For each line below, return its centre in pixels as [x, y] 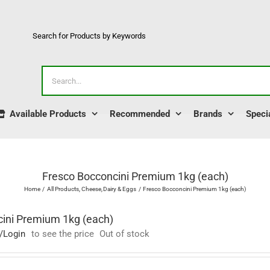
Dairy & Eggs [120, 189]
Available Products [48, 114]
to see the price [63, 234]
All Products [63, 189]
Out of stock [124, 234]
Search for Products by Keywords [89, 36]
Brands [208, 114]
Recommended [140, 114]
